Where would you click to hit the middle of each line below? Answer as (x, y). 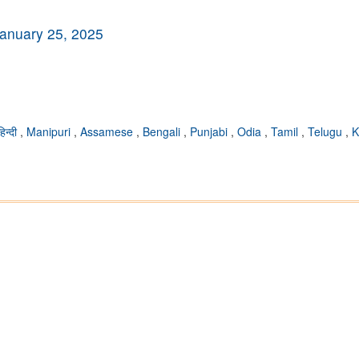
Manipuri (50, 132)
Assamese (108, 132)
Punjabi (210, 132)
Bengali (163, 132)
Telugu (327, 132)
